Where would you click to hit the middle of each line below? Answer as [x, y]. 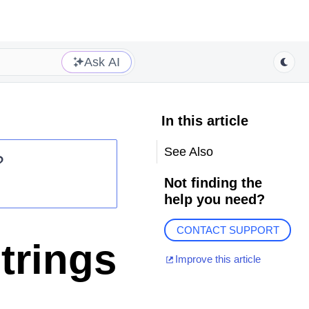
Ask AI [102, 62]
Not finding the [213, 183]
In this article [205, 121]
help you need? [214, 199]
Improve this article [218, 259]
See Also [188, 152]
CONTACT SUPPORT [228, 230]
